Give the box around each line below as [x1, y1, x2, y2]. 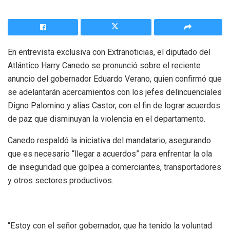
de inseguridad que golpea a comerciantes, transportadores [8, 162, 221, 172]
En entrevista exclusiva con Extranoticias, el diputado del [8, 47, 210, 57]
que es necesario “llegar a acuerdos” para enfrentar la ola [8, 149, 212, 159]
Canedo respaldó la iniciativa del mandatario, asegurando [8, 136, 211, 146]
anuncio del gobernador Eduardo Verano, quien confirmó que [8, 74, 222, 84]
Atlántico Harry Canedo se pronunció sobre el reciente [8, 61, 201, 71]
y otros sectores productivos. [8, 176, 113, 186]
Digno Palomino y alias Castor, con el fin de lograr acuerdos [8, 101, 220, 111]
